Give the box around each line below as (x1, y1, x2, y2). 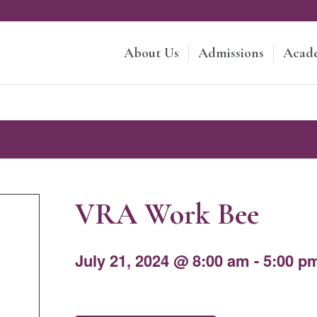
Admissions (198, 45, 265, 62)
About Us (124, 45, 180, 62)
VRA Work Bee (75, 196, 260, 232)
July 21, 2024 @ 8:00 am (75, 249, 250, 272)
